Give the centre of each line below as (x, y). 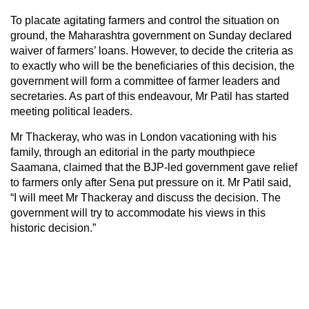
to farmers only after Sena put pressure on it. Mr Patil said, (151, 182)
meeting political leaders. (71, 111)
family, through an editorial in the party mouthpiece (133, 152)
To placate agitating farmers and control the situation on (145, 20)
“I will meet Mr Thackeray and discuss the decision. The (146, 197)
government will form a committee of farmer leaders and (145, 81)
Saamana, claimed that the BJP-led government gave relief (154, 167)
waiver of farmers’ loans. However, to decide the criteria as (152, 50)
